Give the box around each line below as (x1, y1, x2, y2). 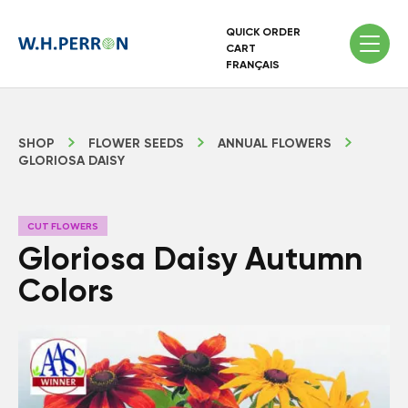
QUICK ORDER (226, 25, 301, 38)
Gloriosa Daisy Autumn (18, 240, 362, 278)
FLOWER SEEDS (88, 136, 185, 151)
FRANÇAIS (226, 58, 280, 71)
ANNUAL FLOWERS (218, 136, 332, 151)
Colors (18, 271, 114, 310)
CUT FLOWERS (27, 220, 98, 231)
